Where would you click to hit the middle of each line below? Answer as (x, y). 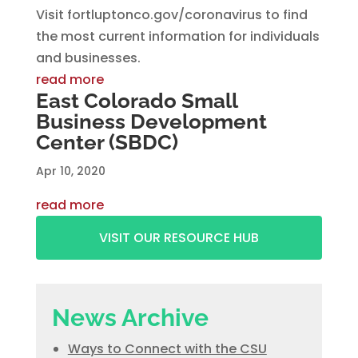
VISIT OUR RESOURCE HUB (179, 238)
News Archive (130, 318)
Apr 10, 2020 (70, 171)
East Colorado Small (136, 101)
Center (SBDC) (107, 142)
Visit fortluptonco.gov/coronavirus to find (171, 15)
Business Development (151, 121)
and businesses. (88, 58)
